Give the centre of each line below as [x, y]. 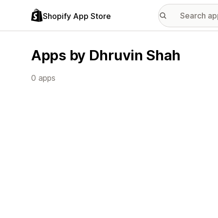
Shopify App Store [77, 16]
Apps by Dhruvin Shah [106, 55]
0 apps [43, 78]
